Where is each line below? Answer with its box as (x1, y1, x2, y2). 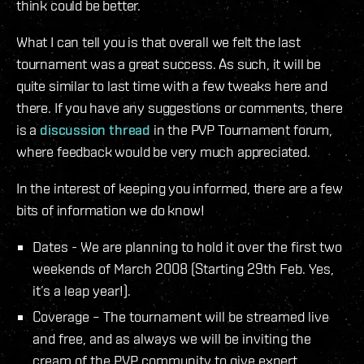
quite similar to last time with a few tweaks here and (16, 77, 327, 95)
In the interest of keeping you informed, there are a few (16, 180, 343, 197)
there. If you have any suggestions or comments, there (16, 99, 343, 117)
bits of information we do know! (16, 201, 205, 219)
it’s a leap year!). (32, 282, 131, 300)
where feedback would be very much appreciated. (16, 143, 310, 161)
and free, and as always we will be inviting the (32, 330, 311, 348)
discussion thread (40, 121, 151, 139)
